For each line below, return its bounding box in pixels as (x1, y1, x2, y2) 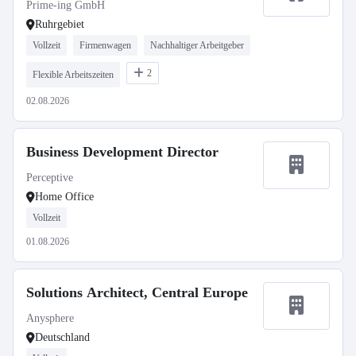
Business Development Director (26, 144, 219, 160)
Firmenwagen (79, 40, 131, 51)
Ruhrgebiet (35, 18, 84, 30)
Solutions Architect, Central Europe (26, 284, 248, 300)
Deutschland (35, 331, 90, 343)
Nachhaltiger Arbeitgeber (150, 40, 244, 51)
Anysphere (26, 312, 74, 324)
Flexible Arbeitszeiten (33, 69, 114, 80)
